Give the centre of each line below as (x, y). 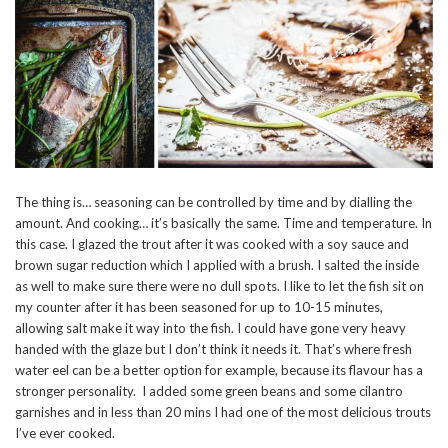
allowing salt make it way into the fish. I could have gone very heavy (210, 328)
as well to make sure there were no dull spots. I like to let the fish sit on (219, 286)
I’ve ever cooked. (68, 433)
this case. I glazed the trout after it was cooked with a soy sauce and (212, 244)
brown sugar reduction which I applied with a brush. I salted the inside (217, 265)
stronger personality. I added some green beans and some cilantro (209, 391)
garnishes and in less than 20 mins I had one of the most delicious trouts (223, 412)
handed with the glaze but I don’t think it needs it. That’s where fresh (213, 349)
